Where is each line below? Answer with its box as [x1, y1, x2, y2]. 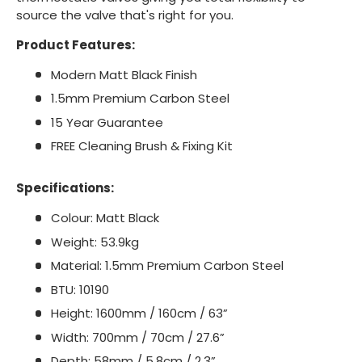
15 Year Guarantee [50, 113, 163, 131]
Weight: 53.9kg [50, 233, 139, 250]
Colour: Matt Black [50, 209, 159, 227]
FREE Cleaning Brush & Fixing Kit [50, 137, 233, 155]
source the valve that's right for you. [16, 6, 234, 23]
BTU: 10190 [50, 280, 109, 298]
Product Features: [16, 36, 135, 53]
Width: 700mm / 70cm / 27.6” [50, 328, 225, 346]
